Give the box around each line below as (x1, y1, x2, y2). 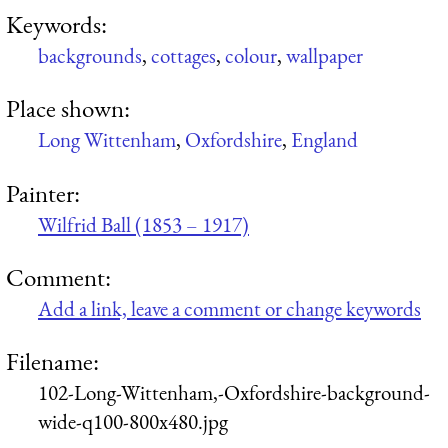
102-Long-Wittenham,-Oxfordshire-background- (38, 379, 430, 407)
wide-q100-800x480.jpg (38, 408, 228, 436)
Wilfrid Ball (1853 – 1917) (38, 210, 249, 238)
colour (225, 41, 277, 69)
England (291, 126, 358, 154)
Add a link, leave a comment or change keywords (38, 294, 421, 322)
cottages (151, 41, 216, 69)
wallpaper (286, 41, 363, 69)
